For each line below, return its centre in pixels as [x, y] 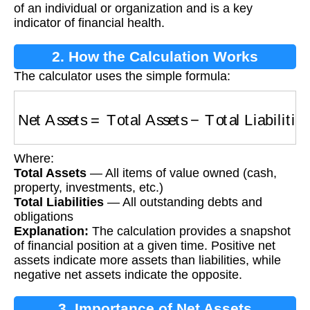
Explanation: [51, 231]
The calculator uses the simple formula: [122, 76]
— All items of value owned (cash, [182, 173]
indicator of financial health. [89, 23]
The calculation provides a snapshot [190, 231]
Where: [34, 158]
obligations [44, 216]
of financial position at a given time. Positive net [145, 245]
